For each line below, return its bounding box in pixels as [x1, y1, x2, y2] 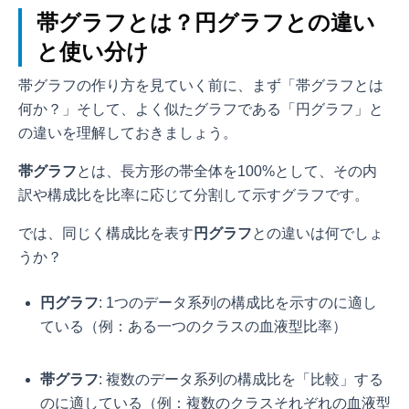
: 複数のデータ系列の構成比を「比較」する [99, 372, 383, 388]
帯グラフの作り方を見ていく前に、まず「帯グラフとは [18, 78, 383, 94]
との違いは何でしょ [252, 225, 383, 242]
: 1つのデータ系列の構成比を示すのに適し [99, 295, 377, 311]
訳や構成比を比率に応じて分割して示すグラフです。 [18, 187, 369, 204]
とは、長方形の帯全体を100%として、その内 [77, 163, 377, 180]
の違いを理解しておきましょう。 [18, 125, 237, 142]
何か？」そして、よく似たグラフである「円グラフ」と [18, 101, 383, 118]
